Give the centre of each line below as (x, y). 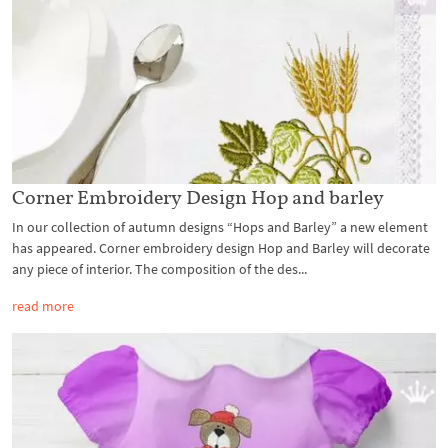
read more (43, 305)
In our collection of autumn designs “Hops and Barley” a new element (220, 226)
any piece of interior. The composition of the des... (159, 268)
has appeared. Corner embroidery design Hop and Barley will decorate (221, 247)
